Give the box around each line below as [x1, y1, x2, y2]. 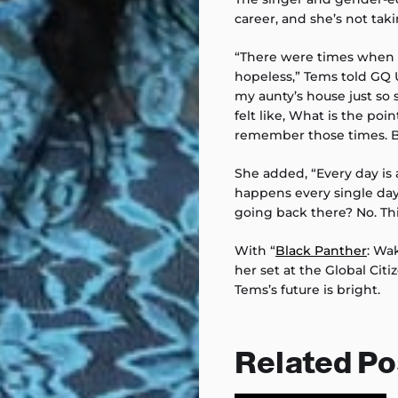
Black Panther [275, 243, 367, 259]
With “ [235, 243, 275, 259]
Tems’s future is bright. [235, 282, 380, 298]
